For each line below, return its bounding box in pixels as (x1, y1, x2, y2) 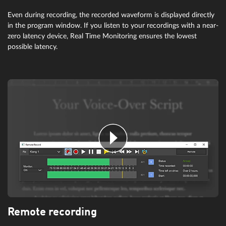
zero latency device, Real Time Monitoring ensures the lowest (8, 32, 197, 40)
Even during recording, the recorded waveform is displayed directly (8, 11, 214, 19)
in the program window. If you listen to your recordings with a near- (8, 21, 218, 29)
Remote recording (8, 207, 97, 218)
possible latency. (8, 42, 58, 50)
